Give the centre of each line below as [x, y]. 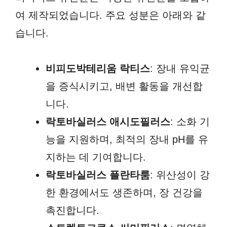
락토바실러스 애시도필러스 [108, 122]
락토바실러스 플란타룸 [98, 175]
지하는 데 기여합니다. [96, 157]
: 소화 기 [190, 122]
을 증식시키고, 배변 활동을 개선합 [124, 86]
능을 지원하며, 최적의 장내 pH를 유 [127, 140]
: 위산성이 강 [180, 175]
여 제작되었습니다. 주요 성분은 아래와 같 [110, 15]
